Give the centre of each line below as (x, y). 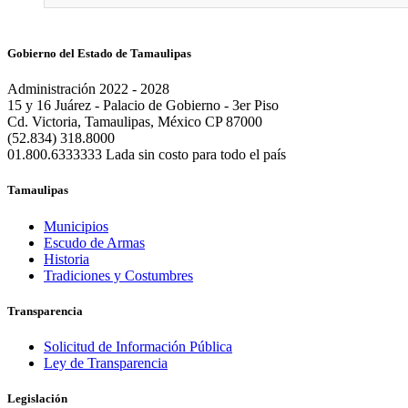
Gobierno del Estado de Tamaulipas (99, 54)
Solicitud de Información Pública (138, 346)
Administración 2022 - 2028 (88, 89)
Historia (66, 259)
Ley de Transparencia (106, 362)
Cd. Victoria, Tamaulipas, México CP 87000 (135, 122)
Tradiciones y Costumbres (118, 275)
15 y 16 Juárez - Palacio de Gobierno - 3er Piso (143, 106)
